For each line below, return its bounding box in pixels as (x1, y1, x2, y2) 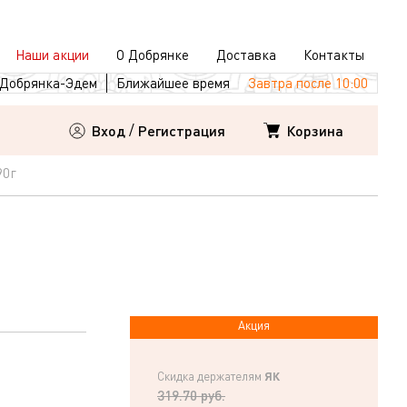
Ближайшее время (116, 74, 230, 91)
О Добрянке (116, 46, 189, 63)
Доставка (216, 46, 276, 63)
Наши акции (15, 46, 89, 63)
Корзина (286, 120, 343, 140)
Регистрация (138, 121, 225, 140)
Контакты (303, 46, 364, 63)
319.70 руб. (157, 386, 225, 404)
